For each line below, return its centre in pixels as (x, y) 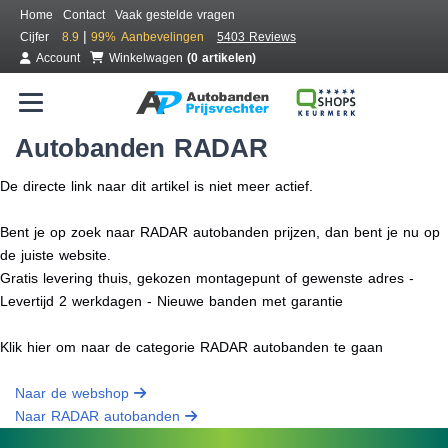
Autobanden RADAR (141, 148)
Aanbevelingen (166, 37)
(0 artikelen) (221, 58)
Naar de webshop (74, 393)
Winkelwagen (148, 58)
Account (58, 58)
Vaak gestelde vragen (175, 15)
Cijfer (38, 37)
